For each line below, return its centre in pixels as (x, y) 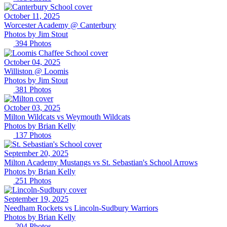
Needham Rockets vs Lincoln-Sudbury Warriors (81, 208)
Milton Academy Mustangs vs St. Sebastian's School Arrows (101, 163)
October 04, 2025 (32, 62)
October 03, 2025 (32, 107)
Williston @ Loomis (36, 71)
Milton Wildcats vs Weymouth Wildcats (67, 117)
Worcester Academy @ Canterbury (60, 25)
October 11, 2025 (32, 16)
